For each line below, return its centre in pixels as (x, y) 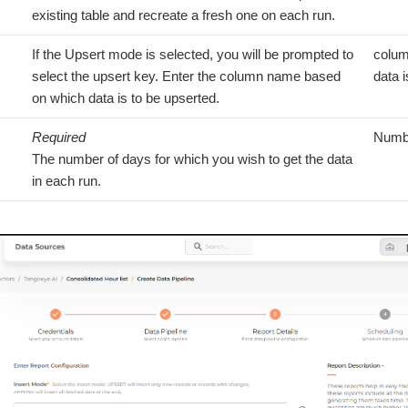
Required (59, 137)
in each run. (66, 180)
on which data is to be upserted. (126, 97)
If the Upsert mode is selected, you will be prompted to (193, 54)
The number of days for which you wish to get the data (192, 158)
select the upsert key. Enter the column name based (186, 76)
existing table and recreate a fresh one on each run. (184, 15)
